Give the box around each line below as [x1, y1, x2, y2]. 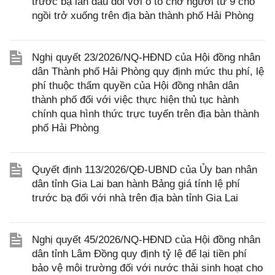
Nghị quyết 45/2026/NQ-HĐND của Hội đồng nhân [32, 234, 260, 246]
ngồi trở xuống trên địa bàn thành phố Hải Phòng [32, 10, 254, 21]
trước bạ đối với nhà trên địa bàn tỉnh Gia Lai [32, 192, 238, 204]
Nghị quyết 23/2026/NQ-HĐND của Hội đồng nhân [32, 52, 260, 63]
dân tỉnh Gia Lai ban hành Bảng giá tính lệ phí [32, 178, 240, 190]
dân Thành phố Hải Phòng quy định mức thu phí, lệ [32, 66, 264, 77]
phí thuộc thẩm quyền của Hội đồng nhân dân [32, 80, 239, 91]
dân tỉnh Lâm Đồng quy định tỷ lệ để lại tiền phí [32, 248, 247, 260]
